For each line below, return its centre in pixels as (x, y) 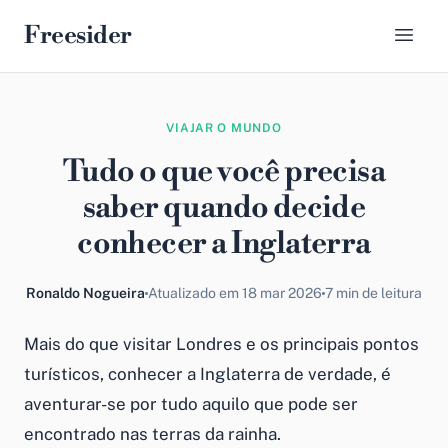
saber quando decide (224, 208)
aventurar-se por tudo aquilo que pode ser (191, 404)
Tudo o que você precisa (224, 172)
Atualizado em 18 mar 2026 (235, 293)
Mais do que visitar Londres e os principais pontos (221, 344)
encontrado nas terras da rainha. (152, 434)
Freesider (78, 36)
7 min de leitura (373, 293)
